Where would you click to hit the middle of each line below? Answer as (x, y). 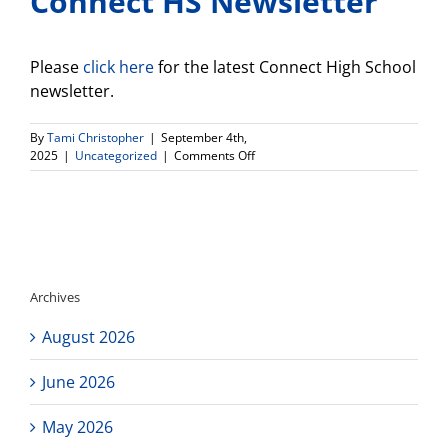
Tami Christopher (95, 137)
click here (118, 67)
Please (56, 67)
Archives (55, 297)
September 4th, (204, 137)
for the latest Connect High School (285, 67)
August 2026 (88, 336)
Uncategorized (116, 155)
